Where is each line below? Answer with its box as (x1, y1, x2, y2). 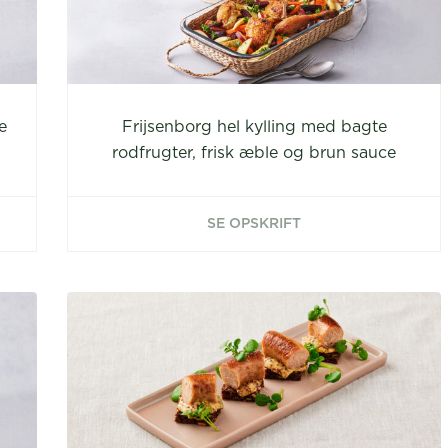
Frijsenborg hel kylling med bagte (121, 119, 387, 135)
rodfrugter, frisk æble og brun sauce (112, 145, 396, 161)
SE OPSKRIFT (207, 217, 301, 231)
